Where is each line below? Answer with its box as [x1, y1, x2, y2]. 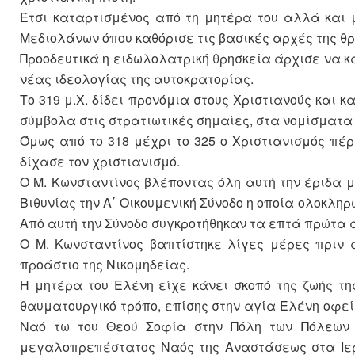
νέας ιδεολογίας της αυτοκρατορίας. [20, 70, 254, 89]
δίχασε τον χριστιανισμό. [20, 152, 180, 171]
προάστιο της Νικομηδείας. [20, 255, 189, 274]
